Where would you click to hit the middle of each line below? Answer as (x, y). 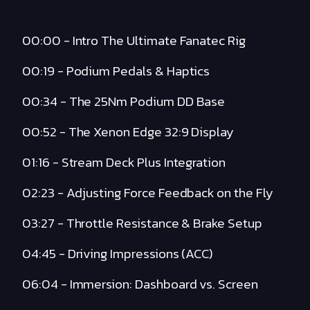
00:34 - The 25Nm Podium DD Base (124, 102)
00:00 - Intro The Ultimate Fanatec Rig (134, 41)
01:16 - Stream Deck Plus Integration (124, 163)
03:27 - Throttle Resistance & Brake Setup (142, 224)
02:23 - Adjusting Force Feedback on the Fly (148, 193)
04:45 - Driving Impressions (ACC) (118, 254)
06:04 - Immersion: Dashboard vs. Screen (140, 284)
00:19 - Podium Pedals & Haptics (116, 71)
